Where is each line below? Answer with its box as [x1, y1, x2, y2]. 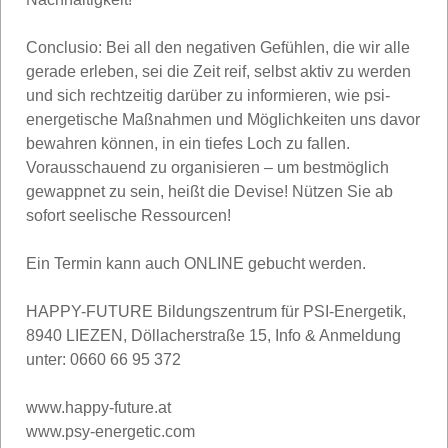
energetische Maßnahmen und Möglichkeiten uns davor [26, 110, 420, 128]
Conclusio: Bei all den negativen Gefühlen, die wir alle [26, 38, 410, 56]
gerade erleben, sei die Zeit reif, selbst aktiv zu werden [26, 62, 411, 80]
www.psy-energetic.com [26, 422, 195, 440]
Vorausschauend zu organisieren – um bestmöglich [26, 158, 389, 176]
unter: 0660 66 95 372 [26, 350, 181, 368]
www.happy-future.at [26, 398, 171, 416]
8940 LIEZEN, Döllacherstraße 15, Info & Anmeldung [26, 326, 401, 344]
